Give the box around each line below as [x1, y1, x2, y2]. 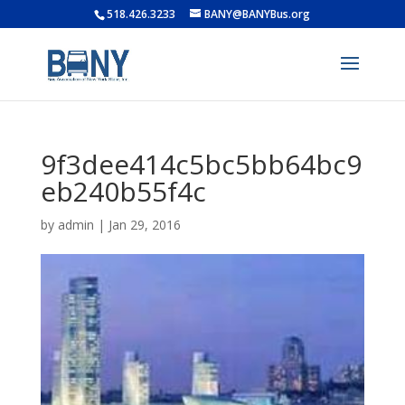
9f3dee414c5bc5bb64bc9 [40, 146, 362, 183]
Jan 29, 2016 [108, 216, 181, 233]
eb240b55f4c [40, 173, 206, 210]
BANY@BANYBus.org [204, 6, 311, 22]
